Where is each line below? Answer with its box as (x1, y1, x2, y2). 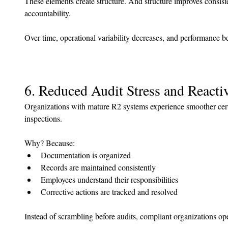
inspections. (24, 112, 62, 124)
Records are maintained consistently (41, 161, 156, 173)
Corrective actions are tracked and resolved (41, 186, 178, 197)
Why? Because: (24, 137, 75, 148)
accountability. (24, 7, 71, 18)
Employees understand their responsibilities (41, 174, 178, 185)
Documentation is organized (41, 149, 131, 160)
